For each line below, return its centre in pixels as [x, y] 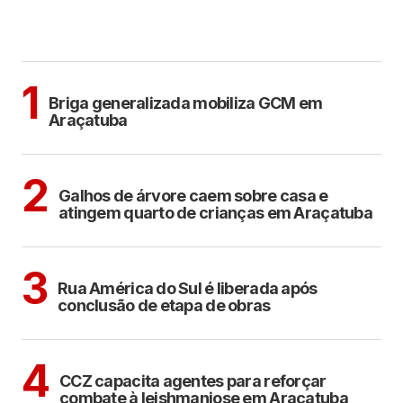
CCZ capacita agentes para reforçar [193, 381]
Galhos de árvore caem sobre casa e [193, 195]
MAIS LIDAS [53, 40]
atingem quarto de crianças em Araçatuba [215, 212]
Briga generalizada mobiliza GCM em [186, 103]
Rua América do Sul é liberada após [188, 288]
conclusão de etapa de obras [164, 305]
